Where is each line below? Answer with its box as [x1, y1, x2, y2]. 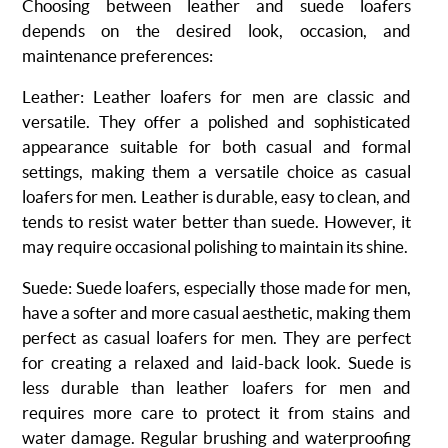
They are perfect [283, 328, 411, 347]
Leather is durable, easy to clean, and [140, 187, 412, 206]
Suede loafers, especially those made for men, [75, 278, 412, 297]
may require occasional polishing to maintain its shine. [22, 237, 408, 256]
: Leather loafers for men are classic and [80, 87, 411, 106]
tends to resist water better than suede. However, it [22, 212, 411, 231]
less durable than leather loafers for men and [22, 378, 411, 397]
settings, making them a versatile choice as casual [22, 162, 411, 181]
